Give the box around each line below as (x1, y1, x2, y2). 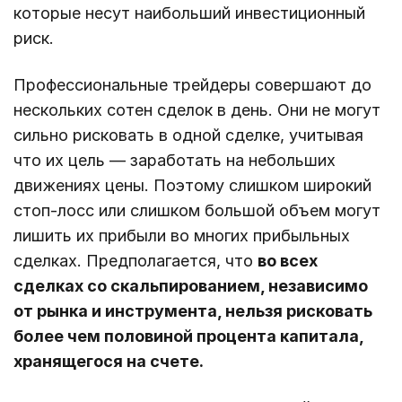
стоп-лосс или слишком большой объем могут (13, 201, 380, 221)
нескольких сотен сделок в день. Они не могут (13, 100, 380, 120)
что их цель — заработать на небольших (13, 151, 336, 170)
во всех (258, 251, 318, 271)
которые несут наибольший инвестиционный (13, 4, 365, 23)
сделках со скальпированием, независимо (13, 276, 368, 296)
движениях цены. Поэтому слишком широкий (13, 176, 371, 196)
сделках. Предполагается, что (13, 251, 258, 271)
